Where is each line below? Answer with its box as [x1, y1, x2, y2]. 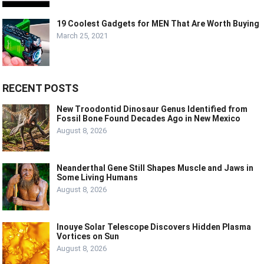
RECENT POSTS [2, 81, 79, 94]
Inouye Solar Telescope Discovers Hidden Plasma [57, 222, 252, 232]
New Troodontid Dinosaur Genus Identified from [57, 104, 248, 114]
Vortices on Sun [57, 231, 120, 241]
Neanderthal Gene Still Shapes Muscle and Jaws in [57, 163, 254, 173]
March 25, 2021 [57, 31, 108, 40]
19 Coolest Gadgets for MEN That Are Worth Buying [57, 18, 260, 28]
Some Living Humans [57, 172, 138, 182]
